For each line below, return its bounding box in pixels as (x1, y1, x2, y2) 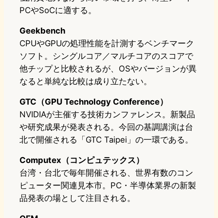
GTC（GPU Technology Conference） (19, 97, 168, 107)
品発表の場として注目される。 (19, 193, 135, 203)
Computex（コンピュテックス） (19, 155, 144, 165)
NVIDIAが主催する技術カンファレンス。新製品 (19, 109, 195, 120)
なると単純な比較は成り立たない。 (19, 76, 152, 87)
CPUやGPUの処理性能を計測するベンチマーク (19, 38, 194, 49)
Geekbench (19, 26, 65, 36)
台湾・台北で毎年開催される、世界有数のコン (19, 168, 193, 178)
